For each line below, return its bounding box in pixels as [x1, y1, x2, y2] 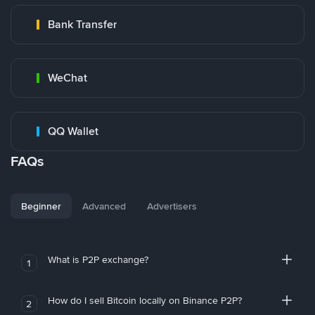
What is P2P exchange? [47, 253, 148, 266]
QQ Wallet [48, 124, 98, 139]
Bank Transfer [48, 17, 117, 32]
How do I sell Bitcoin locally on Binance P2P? [47, 294, 242, 307]
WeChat [48, 70, 87, 85]
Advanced [82, 200, 126, 212]
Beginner [21, 200, 61, 212]
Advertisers [147, 200, 197, 212]
